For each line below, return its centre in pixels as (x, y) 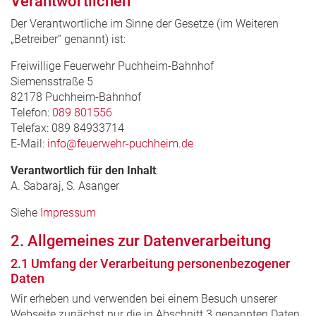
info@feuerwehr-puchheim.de (120, 143)
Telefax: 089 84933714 (67, 128)
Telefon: (31, 112)
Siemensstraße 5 (52, 81)
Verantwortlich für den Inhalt (83, 170)
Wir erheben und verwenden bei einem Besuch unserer (144, 298)
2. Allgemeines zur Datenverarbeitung (141, 241)
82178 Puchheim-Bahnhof (76, 97)
